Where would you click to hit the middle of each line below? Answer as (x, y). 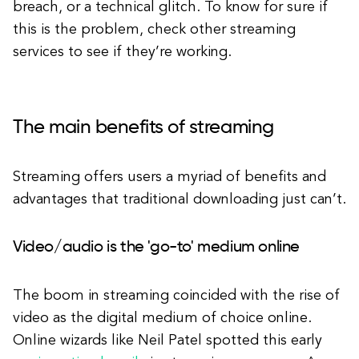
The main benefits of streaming (143, 128)
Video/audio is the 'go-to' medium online (156, 248)
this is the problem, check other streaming (154, 30)
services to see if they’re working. (122, 52)
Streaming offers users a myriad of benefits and (169, 177)
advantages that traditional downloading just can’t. (179, 200)
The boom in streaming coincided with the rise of (176, 296)
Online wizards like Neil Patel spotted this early (167, 341)
